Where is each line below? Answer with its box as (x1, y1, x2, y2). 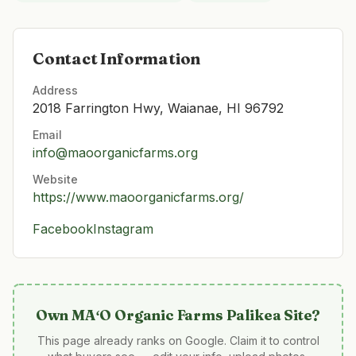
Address (33, 83, 78, 97)
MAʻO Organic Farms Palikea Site (72, 306, 312, 324)
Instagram (93, 221, 153, 237)
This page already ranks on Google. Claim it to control (37, 334, 319, 347)
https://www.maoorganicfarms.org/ (33, 189, 244, 205)
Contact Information (33, 48, 201, 68)
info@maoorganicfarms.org (33, 145, 198, 161)
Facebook (33, 221, 93, 237)
